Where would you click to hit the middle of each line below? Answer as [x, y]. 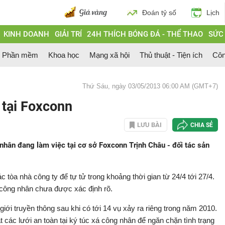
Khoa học [64, 55]
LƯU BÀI [149, 125]
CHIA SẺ [202, 125]
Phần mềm [20, 55]
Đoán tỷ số [159, 13]
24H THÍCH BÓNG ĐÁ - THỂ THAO [145, 34]
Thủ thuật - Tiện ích [171, 55]
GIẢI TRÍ [68, 34]
